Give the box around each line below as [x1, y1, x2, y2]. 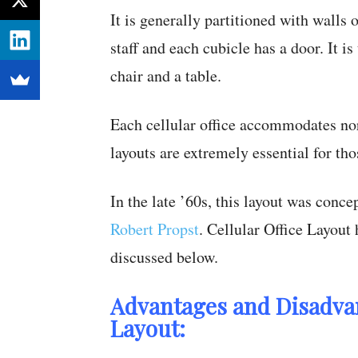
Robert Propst [110, 218, 199, 240]
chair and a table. [110, 65, 221, 86]
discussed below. [110, 246, 218, 268]
